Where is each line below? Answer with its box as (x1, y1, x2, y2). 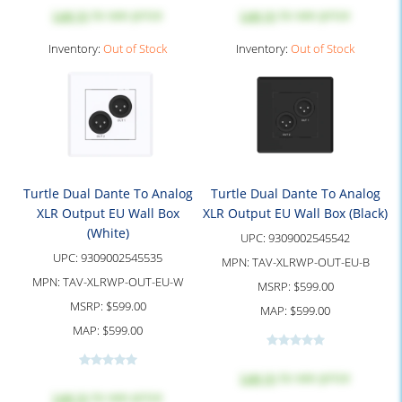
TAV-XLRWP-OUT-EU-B (251, 254, 370, 270)
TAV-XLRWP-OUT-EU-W (62, 274, 184, 290)
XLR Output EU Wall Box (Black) (203, 205, 388, 222)
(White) (86, 224, 129, 241)
